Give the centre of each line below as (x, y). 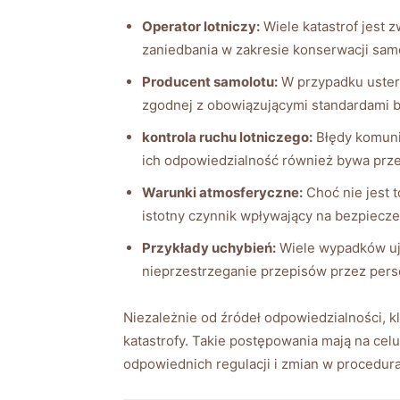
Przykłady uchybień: (209, 247)
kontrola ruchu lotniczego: (227, 137)
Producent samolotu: (210, 81)
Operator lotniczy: (201, 26)
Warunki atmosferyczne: (222, 192)
